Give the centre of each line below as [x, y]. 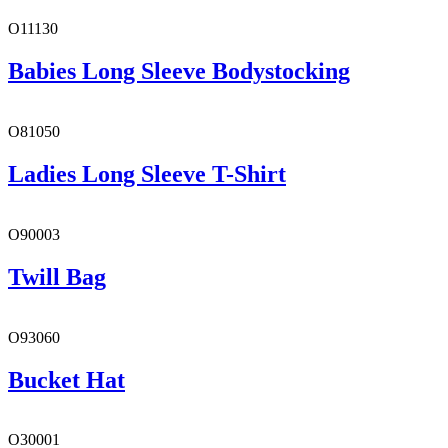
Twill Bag [57, 276]
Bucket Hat [66, 379]
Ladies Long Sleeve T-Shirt [147, 173]
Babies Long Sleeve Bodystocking [179, 71]
